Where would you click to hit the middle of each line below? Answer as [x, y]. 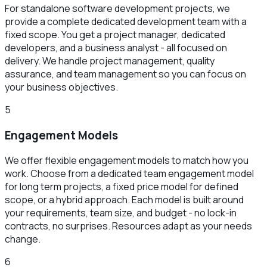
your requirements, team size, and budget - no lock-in [121, 213]
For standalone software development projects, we [117, 8]
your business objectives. [61, 87]
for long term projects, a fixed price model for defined [122, 187]
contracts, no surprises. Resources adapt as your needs [128, 226]
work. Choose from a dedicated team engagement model [129, 174]
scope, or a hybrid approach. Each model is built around [124, 200]
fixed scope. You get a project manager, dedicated [115, 34]
